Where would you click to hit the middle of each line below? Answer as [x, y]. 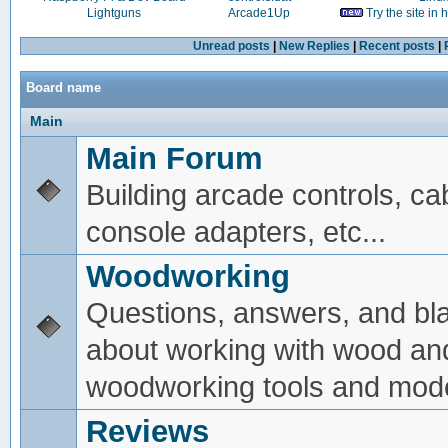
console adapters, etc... [235, 232]
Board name [63, 88]
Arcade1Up [259, 13]
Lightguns [114, 13]
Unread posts [231, 46]
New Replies [314, 46]
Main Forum [174, 159]
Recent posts [396, 46]
